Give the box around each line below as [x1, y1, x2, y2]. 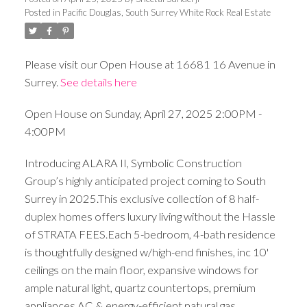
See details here [60, 75, 137, 89]
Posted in [24, 7, 60, 19]
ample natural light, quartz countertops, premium [24, 280, 256, 294]
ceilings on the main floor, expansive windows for [24, 262, 258, 276]
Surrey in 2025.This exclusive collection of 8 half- [24, 191, 259, 205]
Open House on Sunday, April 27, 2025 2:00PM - [24, 107, 262, 121]
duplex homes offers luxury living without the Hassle [24, 209, 275, 223]
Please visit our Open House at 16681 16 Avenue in [24, 58, 275, 71]
